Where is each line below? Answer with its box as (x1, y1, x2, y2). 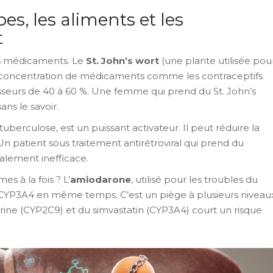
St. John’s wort (86, 55, 159, 67)
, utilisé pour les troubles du (131, 174, 258, 186)
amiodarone (70, 174, 131, 186)
